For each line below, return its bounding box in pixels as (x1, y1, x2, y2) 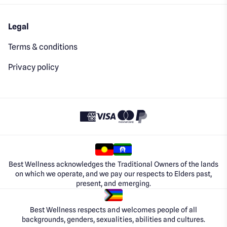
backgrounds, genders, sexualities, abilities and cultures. (22, 215, 205, 223)
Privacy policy (8, 62, 59, 72)
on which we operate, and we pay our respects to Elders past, (15, 169, 212, 178)
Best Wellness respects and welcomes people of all (30, 205, 197, 214)
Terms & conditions (8, 42, 78, 52)
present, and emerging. (76, 179, 151, 187)
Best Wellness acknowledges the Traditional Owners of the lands (9, 160, 218, 168)
